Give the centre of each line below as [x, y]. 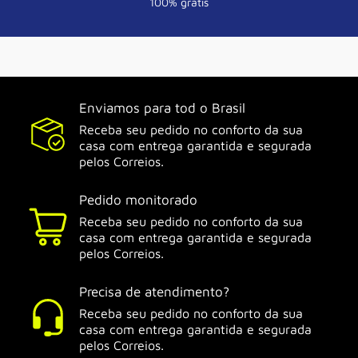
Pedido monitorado [138, 200]
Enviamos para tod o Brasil [162, 108]
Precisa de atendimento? [154, 292]
